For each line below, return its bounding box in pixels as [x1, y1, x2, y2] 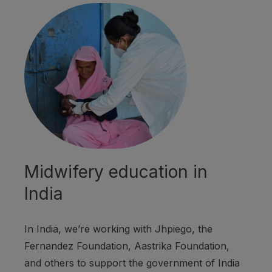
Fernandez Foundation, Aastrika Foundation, [24, 240, 229, 253]
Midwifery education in [24, 161, 208, 183]
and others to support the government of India [24, 257, 240, 270]
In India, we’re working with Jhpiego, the [24, 223, 212, 236]
